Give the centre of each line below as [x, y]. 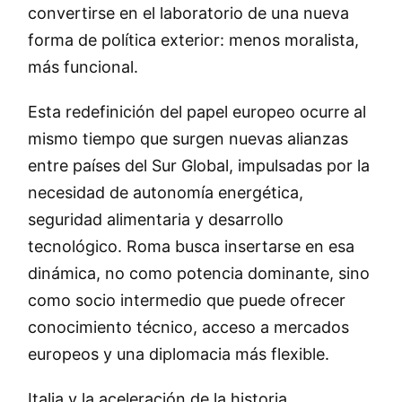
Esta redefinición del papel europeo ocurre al [197, 112]
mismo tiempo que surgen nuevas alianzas [188, 139]
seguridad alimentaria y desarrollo [155, 220]
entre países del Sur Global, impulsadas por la [198, 166]
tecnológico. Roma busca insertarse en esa [191, 247]
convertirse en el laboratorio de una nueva [188, 13]
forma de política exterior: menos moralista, [193, 40]
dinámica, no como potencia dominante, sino [198, 274]
